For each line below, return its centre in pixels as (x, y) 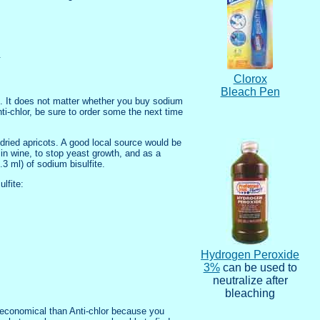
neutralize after (250, 281)
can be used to (258, 268)
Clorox (250, 79)
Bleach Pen (250, 92)
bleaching (250, 294)
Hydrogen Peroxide (250, 255)
